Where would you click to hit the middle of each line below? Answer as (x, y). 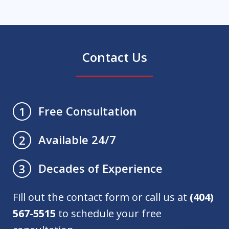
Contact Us (114, 57)
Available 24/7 (77, 140)
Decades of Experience (100, 168)
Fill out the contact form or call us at (101, 197)
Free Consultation (87, 111)
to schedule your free (109, 214)
